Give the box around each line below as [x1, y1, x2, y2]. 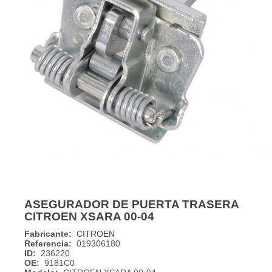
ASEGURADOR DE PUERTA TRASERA [24, 198, 239, 211]
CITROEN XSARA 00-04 [24, 210, 154, 223]
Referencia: [24, 239, 72, 248]
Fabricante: [24, 229, 72, 239]
